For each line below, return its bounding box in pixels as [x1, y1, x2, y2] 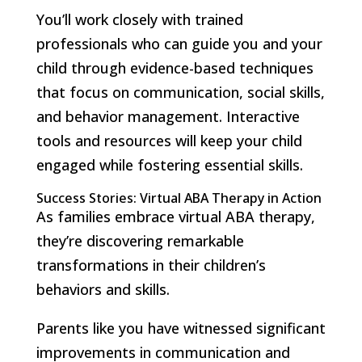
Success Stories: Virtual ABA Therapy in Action [36, 188, 322, 207]
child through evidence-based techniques [36, 57, 314, 78]
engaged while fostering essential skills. [36, 154, 303, 175]
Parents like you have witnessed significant [36, 318, 326, 338]
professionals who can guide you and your [36, 33, 322, 53]
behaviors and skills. [36, 279, 170, 299]
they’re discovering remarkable [36, 230, 244, 250]
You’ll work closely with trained [36, 9, 243, 29]
